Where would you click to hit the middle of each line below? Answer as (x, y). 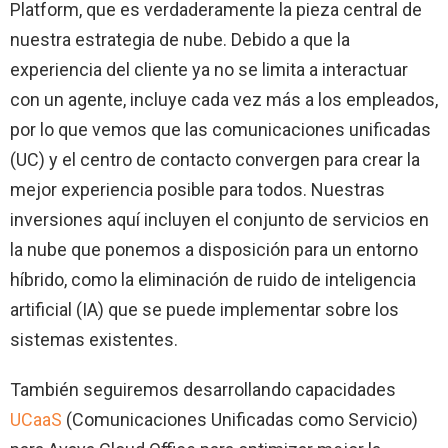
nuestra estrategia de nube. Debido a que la (180, 39)
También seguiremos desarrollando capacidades (203, 389)
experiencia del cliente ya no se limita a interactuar (209, 69)
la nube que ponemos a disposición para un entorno (214, 249)
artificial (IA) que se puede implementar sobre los (204, 309)
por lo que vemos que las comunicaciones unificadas (220, 129)
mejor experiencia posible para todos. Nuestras (197, 189)
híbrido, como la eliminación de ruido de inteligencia (213, 279)
